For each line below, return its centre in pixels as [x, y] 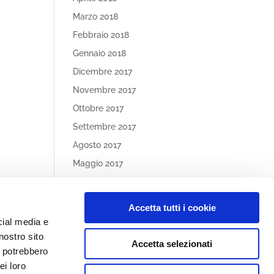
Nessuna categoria [111, 250]
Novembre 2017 [105, 90]
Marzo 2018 [96, 17]
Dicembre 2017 [103, 72]
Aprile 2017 [95, 182]
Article [97, 215]
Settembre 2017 [105, 127]
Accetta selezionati [172, 243]
